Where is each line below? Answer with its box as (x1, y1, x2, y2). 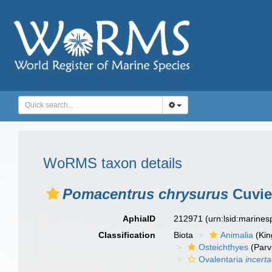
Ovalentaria (199, 254, 246, 264)
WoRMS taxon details (43, 155, 182, 171)
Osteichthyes (199, 242, 249, 252)
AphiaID (123, 214, 156, 223)
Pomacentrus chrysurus (63, 186, 228, 202)
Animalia (220, 230, 254, 240)
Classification (98, 230, 156, 240)
